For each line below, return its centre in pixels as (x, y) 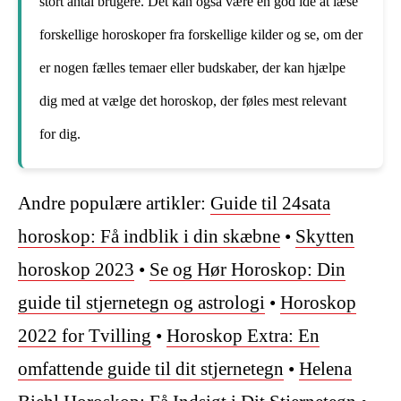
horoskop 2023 (76, 269)
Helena (325, 368)
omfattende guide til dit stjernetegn (151, 368)
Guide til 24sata (270, 203)
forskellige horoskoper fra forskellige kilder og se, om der (201, 34)
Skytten (325, 236)
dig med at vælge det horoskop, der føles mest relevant (193, 100)
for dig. (60, 133)
